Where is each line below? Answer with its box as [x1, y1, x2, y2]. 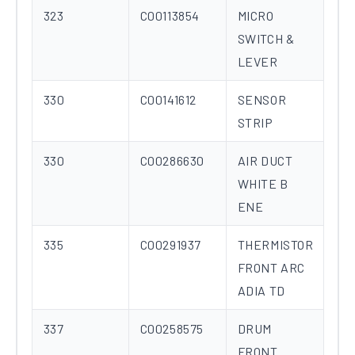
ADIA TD [237, 283, 285, 299]
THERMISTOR [237, 237, 314, 253]
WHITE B [237, 176, 288, 192]
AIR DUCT [237, 153, 293, 169]
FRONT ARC [237, 260, 305, 276]
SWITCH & [237, 31, 295, 47]
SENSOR [237, 92, 287, 108]
